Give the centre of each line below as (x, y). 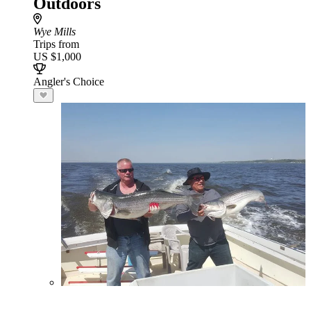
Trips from (56, 44)
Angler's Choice (69, 82)
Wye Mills (54, 32)
